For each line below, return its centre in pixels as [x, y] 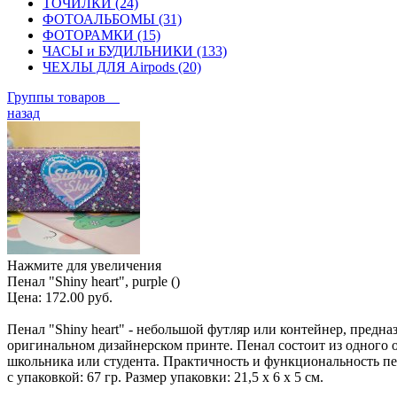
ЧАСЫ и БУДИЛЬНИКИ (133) [135, 51]
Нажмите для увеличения [84, 265]
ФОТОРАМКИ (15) [101, 35]
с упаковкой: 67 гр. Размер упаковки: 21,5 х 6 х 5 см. [165, 377]
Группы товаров [63, 97]
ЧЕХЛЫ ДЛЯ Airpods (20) [122, 66]
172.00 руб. [79, 297]
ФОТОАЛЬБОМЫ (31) [112, 19]
